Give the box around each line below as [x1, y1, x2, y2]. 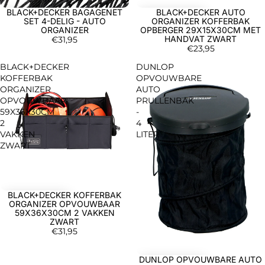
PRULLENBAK [136, 95, 194, 106]
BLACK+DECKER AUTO [156, 7, 245, 17]
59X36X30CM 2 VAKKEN [14, 207, 115, 218]
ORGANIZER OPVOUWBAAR [9, 198, 120, 209]
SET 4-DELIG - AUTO [23, 15, 106, 26]
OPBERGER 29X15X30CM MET [140, 24, 261, 35]
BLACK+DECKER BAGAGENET [7, 7, 122, 17]
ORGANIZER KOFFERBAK [151, 15, 250, 26]
